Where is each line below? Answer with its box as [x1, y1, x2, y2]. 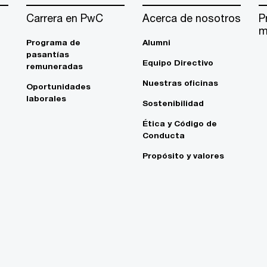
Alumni [142, 38, 170, 48]
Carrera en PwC [26, 11, 103, 25]
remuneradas [26, 61, 83, 72]
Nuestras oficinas [142, 78, 218, 88]
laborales [26, 94, 66, 104]
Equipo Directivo [142, 58, 213, 68]
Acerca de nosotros [142, 11, 241, 25]
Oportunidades [26, 82, 91, 92]
